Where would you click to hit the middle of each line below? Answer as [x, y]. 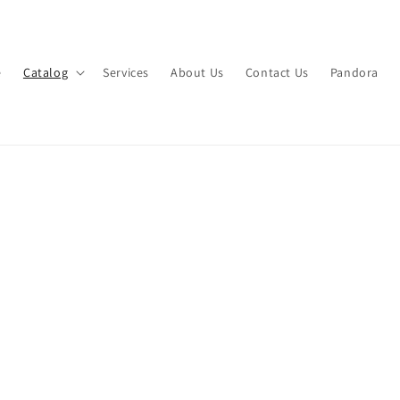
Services [126, 72]
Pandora [354, 72]
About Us [197, 72]
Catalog [46, 72]
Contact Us [277, 72]
